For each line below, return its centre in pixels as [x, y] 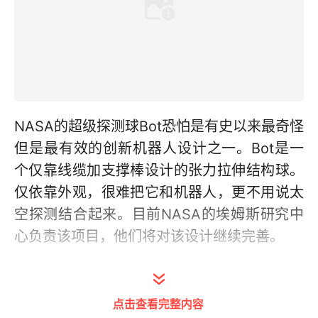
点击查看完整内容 [158, 303]
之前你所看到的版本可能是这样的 [121, 273]
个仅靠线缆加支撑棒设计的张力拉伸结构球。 [159, 171]
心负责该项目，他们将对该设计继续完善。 [149, 237]
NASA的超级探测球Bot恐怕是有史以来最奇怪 [159, 127]
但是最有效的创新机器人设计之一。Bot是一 [159, 149]
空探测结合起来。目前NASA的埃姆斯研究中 [159, 215]
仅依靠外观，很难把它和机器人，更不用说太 [159, 193]
